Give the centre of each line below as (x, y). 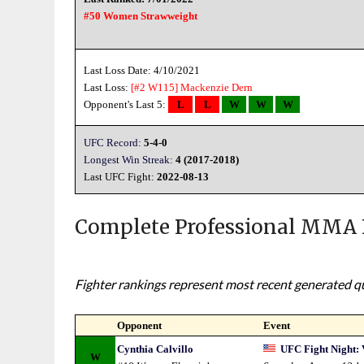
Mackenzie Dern (217, 87)
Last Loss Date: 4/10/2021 (142, 70)
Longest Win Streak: (129, 160)
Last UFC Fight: (121, 177)
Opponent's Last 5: (126, 104)
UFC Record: (113, 143)
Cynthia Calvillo (156, 349)
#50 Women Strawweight (141, 16)
